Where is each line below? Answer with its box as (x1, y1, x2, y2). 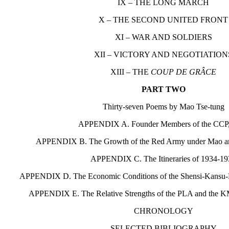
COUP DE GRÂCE (151, 67, 217, 76)
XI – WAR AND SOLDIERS (114, 32, 212, 41)
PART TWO (141, 84, 186, 94)
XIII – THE (110, 67, 151, 76)
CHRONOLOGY (133, 206, 193, 215)
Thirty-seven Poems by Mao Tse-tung (102, 102, 224, 111)
